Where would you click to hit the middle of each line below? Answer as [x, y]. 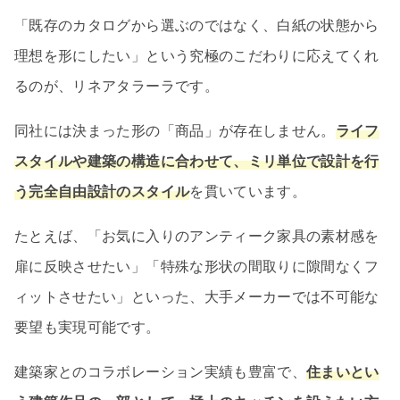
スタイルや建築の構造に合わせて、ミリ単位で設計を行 [197, 161]
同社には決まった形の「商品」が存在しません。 [175, 130]
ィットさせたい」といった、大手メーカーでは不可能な [197, 296]
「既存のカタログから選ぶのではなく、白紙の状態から [197, 25]
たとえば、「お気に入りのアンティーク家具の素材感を [197, 236]
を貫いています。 [248, 191]
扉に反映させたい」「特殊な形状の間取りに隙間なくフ [197, 266]
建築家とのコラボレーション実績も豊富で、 [161, 371]
